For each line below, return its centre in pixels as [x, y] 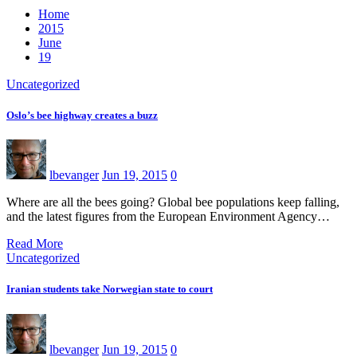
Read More [35, 244]
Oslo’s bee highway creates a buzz [82, 115]
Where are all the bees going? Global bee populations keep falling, [173, 202]
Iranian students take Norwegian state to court [110, 289]
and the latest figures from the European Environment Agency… [168, 217]
